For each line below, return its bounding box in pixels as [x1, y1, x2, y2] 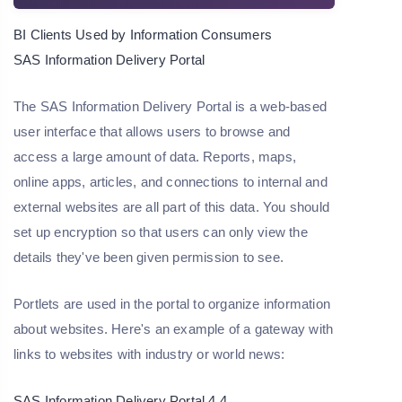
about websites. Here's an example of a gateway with [13, 321, 334, 337]
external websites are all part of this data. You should [13, 199, 330, 215]
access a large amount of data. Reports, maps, [13, 149, 297, 165]
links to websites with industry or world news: [13, 346, 285, 363]
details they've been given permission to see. [13, 249, 284, 266]
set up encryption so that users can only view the [13, 224, 308, 240]
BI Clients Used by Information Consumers [13, 27, 272, 43]
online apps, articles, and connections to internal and [13, 174, 328, 190]
